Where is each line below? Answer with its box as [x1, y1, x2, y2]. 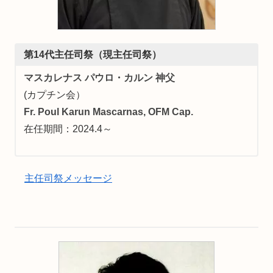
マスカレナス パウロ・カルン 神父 [23, 72, 175, 83]
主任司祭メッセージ [24, 173, 112, 184]
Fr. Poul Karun [23, 106, 93, 117]
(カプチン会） [23, 89, 85, 100]
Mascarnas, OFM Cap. [92, 106, 193, 117]
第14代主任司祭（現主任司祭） [23, 49, 161, 60]
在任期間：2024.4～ [23, 123, 112, 134]
